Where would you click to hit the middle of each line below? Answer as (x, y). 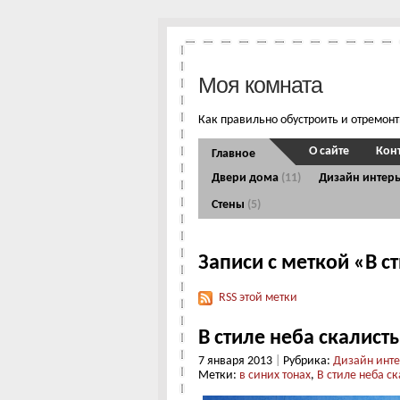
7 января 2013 (237, 361)
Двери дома (246, 179)
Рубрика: (307, 361)
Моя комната (260, 85)
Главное (233, 154)
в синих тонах (275, 375)
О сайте (329, 152)
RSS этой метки (258, 298)
